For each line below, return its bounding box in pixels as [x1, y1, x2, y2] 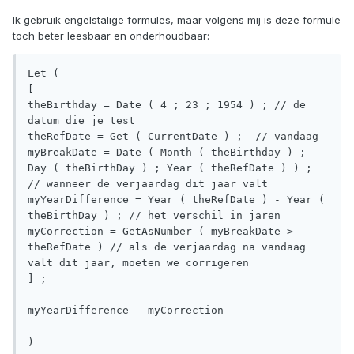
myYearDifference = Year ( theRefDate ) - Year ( [28, 194, 325, 206]
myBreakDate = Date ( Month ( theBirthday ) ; [28, 146, 306, 159]
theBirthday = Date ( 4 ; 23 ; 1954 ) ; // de [28, 99, 306, 111]
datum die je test [28, 115, 135, 127]
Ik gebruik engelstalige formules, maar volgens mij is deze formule [13, 13, 341, 27]
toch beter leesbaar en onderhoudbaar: [13, 29, 209, 43]
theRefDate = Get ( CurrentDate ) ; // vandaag [28, 130, 318, 143]
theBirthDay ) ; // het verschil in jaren [28, 209, 281, 222]
